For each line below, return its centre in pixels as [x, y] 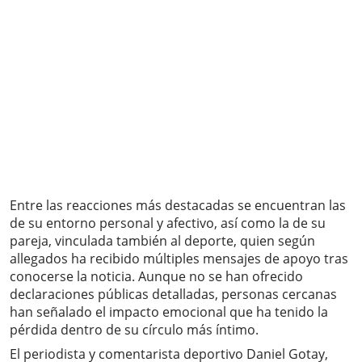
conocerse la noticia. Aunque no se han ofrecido [156, 277]
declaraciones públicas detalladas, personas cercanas [173, 295]
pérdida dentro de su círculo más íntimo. [134, 330]
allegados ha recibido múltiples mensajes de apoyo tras [179, 259]
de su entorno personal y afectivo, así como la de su [168, 223]
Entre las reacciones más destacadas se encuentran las [178, 206]
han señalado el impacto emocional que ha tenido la [169, 312]
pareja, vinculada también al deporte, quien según [162, 241]
